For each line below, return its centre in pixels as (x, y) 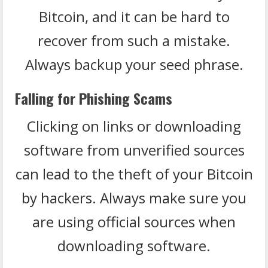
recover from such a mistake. (134, 40)
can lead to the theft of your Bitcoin (134, 173)
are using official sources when (134, 221)
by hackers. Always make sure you (134, 197)
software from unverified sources (134, 150)
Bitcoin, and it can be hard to (134, 16)
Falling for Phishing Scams (94, 98)
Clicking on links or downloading (134, 126)
